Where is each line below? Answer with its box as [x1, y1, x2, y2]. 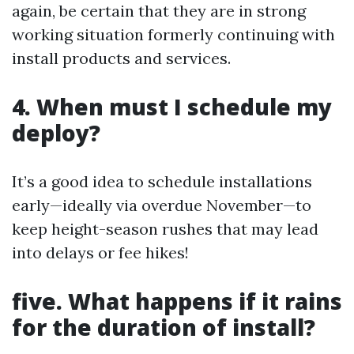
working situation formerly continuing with [12, 24, 335, 44]
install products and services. [12, 47, 231, 68]
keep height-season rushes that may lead [12, 218, 318, 239]
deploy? [12, 117, 100, 148]
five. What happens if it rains [12, 285, 342, 316]
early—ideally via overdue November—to [12, 194, 311, 215]
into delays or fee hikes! [12, 242, 189, 262]
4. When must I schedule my [12, 91, 332, 122]
